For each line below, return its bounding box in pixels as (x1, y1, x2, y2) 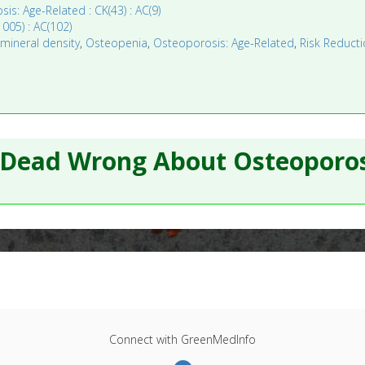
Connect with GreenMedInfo (109, 332, 256, 348)
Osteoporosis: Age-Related (153, 34, 295, 51)
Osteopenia (86, 34, 148, 51)
